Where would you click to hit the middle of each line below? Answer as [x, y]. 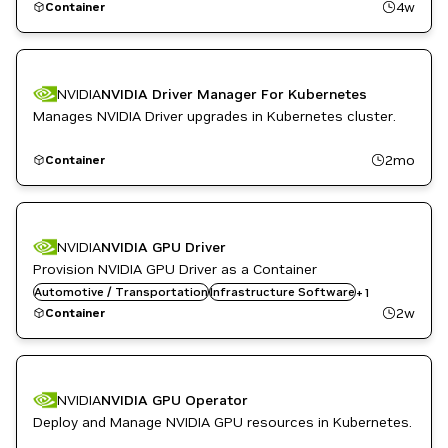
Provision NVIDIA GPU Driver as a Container [175, 269]
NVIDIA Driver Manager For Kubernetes [234, 93]
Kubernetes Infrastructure [129, 291]
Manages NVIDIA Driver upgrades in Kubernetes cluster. [214, 116]
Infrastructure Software [282, 291]
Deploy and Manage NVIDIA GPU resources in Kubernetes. [222, 422]
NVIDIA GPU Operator [174, 399]
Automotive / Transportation [121, 291]
